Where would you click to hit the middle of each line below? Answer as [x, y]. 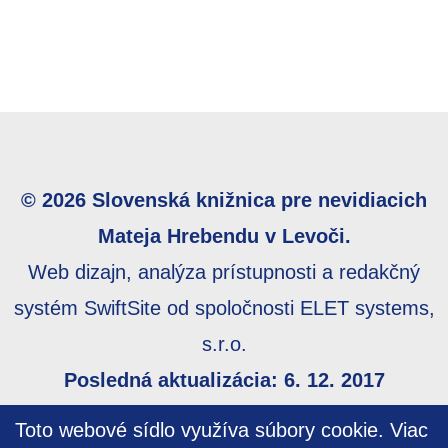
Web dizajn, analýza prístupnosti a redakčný [224, 271]
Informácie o [381, 415]
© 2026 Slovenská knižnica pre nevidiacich [224, 199]
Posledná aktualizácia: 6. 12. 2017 [224, 379]
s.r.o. [224, 343]
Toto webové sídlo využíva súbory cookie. [202, 430]
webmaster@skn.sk [215, 415]
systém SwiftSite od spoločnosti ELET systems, [224, 307]
